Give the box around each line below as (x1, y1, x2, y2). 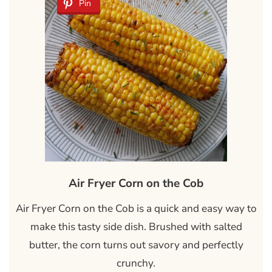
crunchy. (117, 256, 155, 271)
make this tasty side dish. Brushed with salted (30, 220, 242, 234)
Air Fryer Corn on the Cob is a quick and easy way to (15, 202, 257, 216)
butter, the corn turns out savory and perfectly (29, 238, 243, 253)
